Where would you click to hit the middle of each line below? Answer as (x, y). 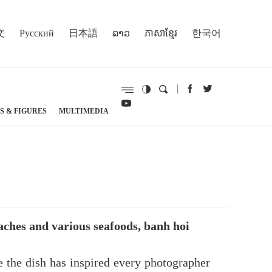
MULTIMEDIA (84, 111)
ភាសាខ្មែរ (161, 33)
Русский (37, 33)
